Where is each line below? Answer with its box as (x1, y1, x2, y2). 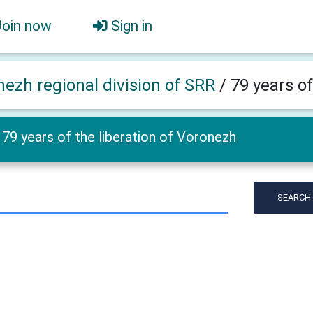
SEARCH (277, 192, 312, 203)
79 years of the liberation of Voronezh (1, 129, 236, 145)
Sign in (111, 17, 152, 34)
